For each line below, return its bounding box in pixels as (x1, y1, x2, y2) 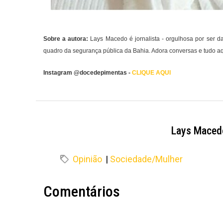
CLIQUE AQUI (132, 69, 171, 76)
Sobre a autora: (43, 35, 89, 42)
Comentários (43, 182, 120, 200)
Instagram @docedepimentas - (43, 69, 132, 76)
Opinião (73, 153, 102, 164)
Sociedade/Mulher (110, 153, 183, 164)
